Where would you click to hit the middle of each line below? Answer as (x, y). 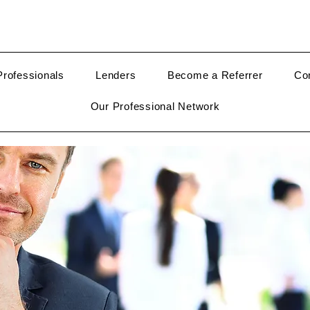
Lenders (116, 75)
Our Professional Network (155, 106)
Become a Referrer (215, 75)
